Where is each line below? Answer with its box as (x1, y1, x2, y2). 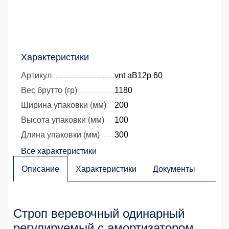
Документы (153, 165, 195, 174)
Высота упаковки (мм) (21, 116, 104, 125)
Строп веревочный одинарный (13, 207, 185, 221)
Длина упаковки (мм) (21, 130, 100, 140)
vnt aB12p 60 (114, 71, 163, 80)
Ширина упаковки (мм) (21, 101, 106, 110)
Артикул (21, 71, 52, 80)
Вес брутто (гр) (21, 86, 77, 95)
